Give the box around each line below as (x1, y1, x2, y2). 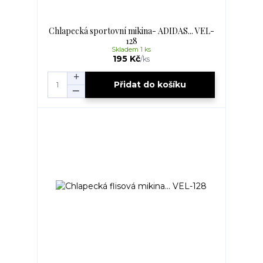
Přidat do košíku (114, 79, 187, 90)
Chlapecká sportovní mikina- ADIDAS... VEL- (48, 25, 214, 36)
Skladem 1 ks (112, 45, 151, 53)
